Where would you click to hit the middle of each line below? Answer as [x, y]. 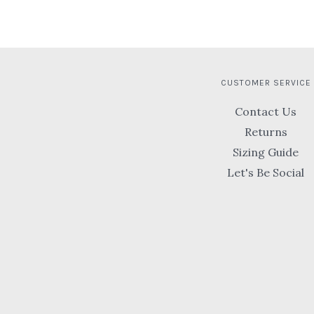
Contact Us [266, 112]
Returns [266, 132]
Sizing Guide [266, 152]
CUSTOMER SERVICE [266, 83]
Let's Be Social [266, 173]
